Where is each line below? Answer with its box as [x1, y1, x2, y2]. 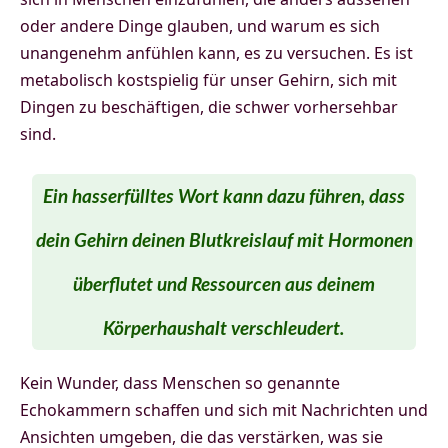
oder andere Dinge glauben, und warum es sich [20, 14, 380, 37]
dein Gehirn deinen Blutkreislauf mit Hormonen [35, 231, 413, 251]
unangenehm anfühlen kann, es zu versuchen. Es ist [20, 41, 413, 64]
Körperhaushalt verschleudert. [103, 319, 345, 339]
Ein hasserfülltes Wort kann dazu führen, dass [43, 187, 405, 207]
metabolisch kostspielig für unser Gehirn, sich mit [20, 68, 397, 91]
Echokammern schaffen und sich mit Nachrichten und [20, 398, 428, 421]
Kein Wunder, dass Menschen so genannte [20, 371, 340, 394]
